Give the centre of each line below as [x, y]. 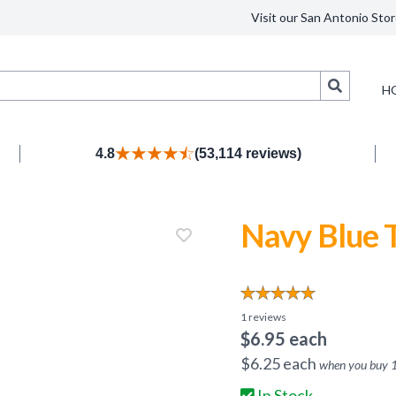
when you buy [355, 365]
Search [361, 84]
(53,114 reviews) [247, 153]
